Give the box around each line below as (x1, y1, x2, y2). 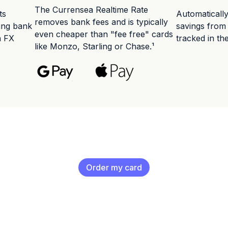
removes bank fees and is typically (34, 17, 168, 27)
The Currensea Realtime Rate (34, 5, 148, 15)
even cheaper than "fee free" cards (34, 29, 173, 39)
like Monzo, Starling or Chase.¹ (34, 41, 154, 51)
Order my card (86, 162, 142, 173)
